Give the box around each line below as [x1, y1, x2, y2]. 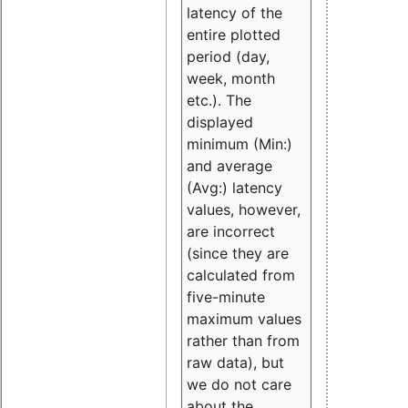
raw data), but [187, 352, 284, 372]
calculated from [187, 265, 295, 284]
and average [187, 156, 272, 175]
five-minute [187, 287, 265, 306]
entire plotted [187, 25, 280, 44]
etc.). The [187, 90, 251, 109]
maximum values [187, 309, 301, 328]
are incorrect [187, 221, 275, 240]
